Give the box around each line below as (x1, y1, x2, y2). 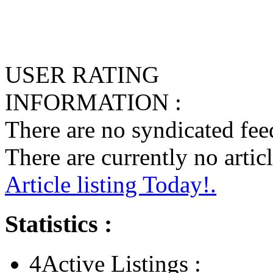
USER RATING (5, 62, 159, 88)
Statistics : (5, 210, 112, 238)
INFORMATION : (5, 89, 182, 116)
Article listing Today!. (5, 171, 216, 198)
